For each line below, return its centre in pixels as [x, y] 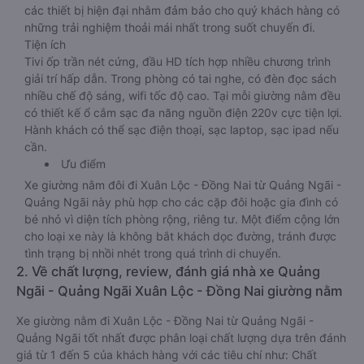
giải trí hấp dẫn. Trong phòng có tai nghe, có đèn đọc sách [180, 78]
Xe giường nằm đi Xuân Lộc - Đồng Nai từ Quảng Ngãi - [165, 321]
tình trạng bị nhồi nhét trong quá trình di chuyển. [153, 253]
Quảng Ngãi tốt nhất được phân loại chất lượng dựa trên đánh [181, 338]
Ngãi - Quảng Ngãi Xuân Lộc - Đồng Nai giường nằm [179, 291]
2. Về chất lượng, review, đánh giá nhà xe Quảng [168, 271]
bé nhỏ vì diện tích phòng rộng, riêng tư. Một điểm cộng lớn [182, 219]
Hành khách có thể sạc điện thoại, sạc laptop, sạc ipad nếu [182, 130]
